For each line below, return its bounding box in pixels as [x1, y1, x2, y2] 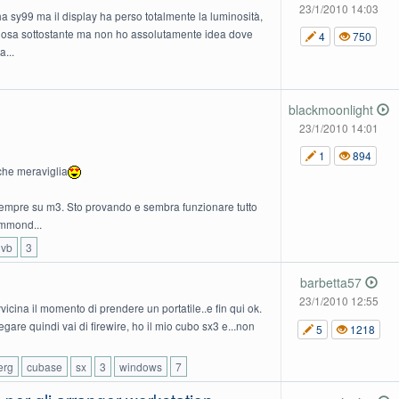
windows [118, 359, 162, 375]
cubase [26, 359, 62, 375]
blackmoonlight [288, 100, 377, 118]
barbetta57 [299, 273, 365, 292]
